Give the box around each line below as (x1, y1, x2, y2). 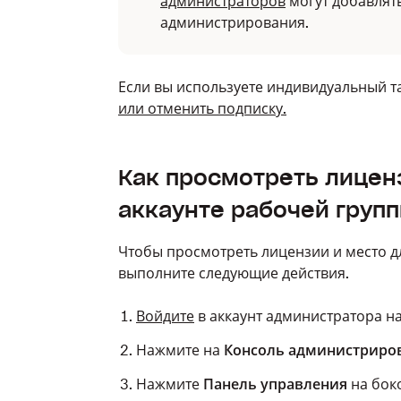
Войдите (136, 307, 194, 325)
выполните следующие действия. (118, 264, 349, 282)
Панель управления (203, 375, 351, 393)
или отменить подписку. (118, 99, 286, 117)
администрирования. (160, 13, 309, 31)
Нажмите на (136, 341, 224, 359)
